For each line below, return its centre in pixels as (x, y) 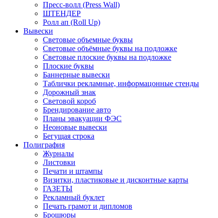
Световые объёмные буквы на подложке (110, 48)
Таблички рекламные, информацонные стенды (121, 83)
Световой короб (69, 101)
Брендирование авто (77, 109)
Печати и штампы (73, 171)
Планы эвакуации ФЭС (82, 118)
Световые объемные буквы (88, 39)
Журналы (58, 153)
